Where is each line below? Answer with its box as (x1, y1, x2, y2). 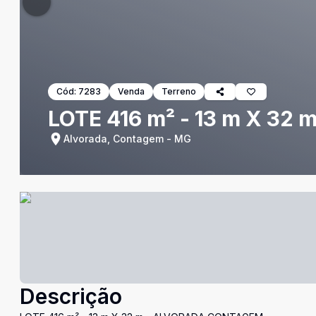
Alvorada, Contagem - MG (63, 133, 191, 145)
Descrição (20, 284, 122, 309)
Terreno (162, 86, 196, 97)
